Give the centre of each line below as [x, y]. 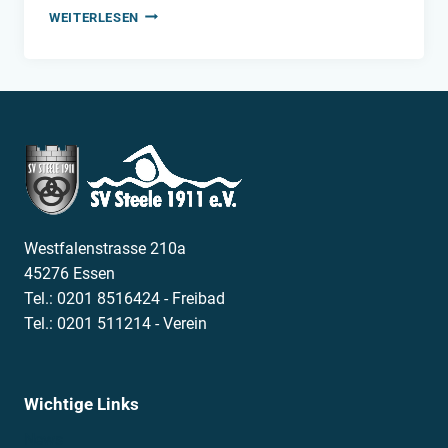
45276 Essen [69, 273]
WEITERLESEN [94, 17]
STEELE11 [170, 52]
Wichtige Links [81, 403]
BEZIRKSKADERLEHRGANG [223, 12]
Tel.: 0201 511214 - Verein [115, 323]
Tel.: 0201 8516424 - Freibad [124, 298]
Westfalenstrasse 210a [105, 248]
